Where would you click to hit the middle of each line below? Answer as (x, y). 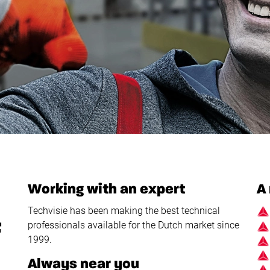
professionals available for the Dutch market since (134, 225)
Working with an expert (108, 189)
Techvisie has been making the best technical (124, 211)
